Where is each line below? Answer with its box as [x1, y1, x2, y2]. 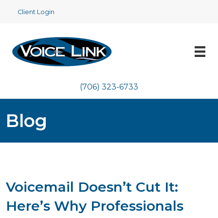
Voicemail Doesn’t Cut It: [6, 179, 178, 195]
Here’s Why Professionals [6, 198, 183, 214]
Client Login [18, 8, 54, 16]
